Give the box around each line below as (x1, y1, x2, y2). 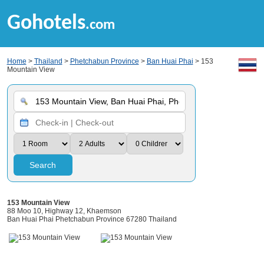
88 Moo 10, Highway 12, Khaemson (6, 207, 121, 215)
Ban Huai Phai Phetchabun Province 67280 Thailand (6, 215, 177, 223)
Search (29, 160, 56, 170)
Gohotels (6, 13, 85, 34)
